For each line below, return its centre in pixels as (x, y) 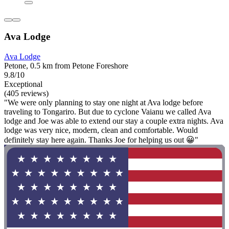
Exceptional (23, 84)
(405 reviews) (26, 93)
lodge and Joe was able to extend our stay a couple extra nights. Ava (114, 121)
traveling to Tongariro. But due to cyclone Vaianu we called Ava (108, 111)
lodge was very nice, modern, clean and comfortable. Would (101, 130)
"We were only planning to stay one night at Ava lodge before (104, 102)
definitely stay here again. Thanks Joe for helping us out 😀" (101, 140)
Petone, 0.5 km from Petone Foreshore (66, 65)
